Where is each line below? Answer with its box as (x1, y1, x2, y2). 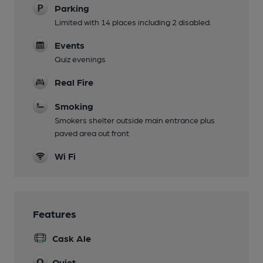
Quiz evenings (55, 54, 106, 64)
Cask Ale (52, 232, 91, 244)
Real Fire (55, 76, 93, 88)
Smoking (55, 100, 93, 112)
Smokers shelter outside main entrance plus (55, 115, 215, 125)
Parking (55, 2, 89, 14)
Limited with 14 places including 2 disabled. (55, 17, 211, 27)
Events (55, 39, 85, 51)
